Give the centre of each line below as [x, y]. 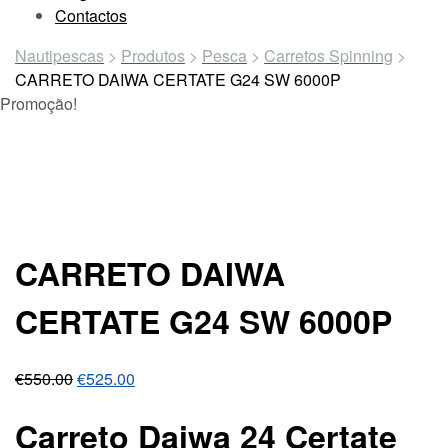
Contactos [91, 15]
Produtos [153, 55]
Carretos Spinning [328, 55]
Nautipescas [59, 55]
